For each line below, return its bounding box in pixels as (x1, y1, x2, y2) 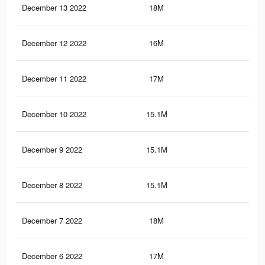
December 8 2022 (22, 179, 82, 191)
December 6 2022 (22, 250, 82, 262)
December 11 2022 (22, 73, 86, 85)
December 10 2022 (22, 108, 86, 120)
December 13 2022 (22, 2, 86, 14)
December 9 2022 (22, 144, 82, 156)
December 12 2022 (22, 37, 86, 49)
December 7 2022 (22, 215, 82, 227)
